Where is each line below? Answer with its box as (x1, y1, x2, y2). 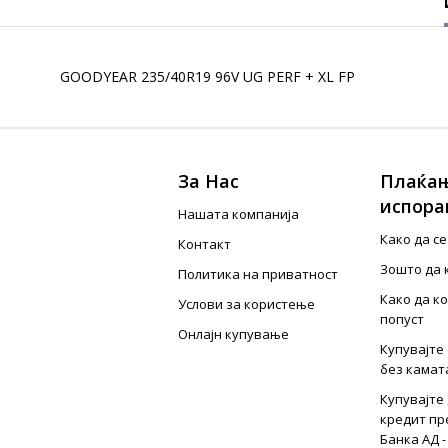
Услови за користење (178, 295, 316, 313)
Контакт (178, 235, 232, 253)
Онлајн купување (178, 325, 290, 343)
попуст (379, 310, 424, 328)
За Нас (178, 169, 240, 193)
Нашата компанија (178, 205, 300, 223)
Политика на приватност (178, 265, 339, 283)
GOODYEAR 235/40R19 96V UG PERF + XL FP (60, 67, 355, 86)
